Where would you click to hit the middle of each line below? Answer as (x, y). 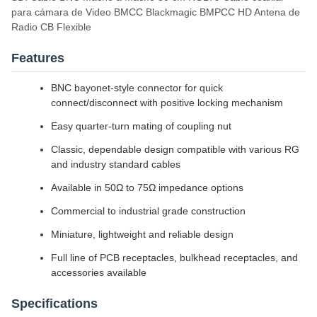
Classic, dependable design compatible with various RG (175, 149)
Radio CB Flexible (51, 27)
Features (38, 58)
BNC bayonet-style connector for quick (137, 88)
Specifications (54, 304)
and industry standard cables (116, 164)
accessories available (99, 272)
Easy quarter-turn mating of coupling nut (141, 126)
